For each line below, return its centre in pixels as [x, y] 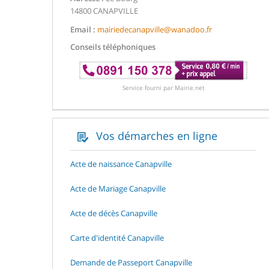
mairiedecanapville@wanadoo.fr [155, 29]
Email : [83, 29]
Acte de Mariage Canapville [118, 188]
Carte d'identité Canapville [117, 237]
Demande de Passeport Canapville [131, 262]
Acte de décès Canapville [114, 213]
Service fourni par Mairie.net [163, 87]
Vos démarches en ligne [155, 135]
